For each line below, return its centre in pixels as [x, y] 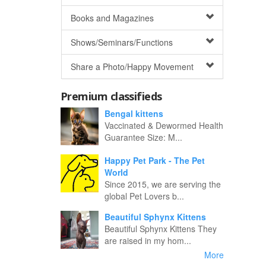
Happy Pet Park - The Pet [155, 160]
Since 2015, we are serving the [163, 184]
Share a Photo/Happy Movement [132, 66]
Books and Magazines [112, 18]
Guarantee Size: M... [143, 137]
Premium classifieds [111, 96]
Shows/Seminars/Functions [122, 42]
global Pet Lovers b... [144, 196]
